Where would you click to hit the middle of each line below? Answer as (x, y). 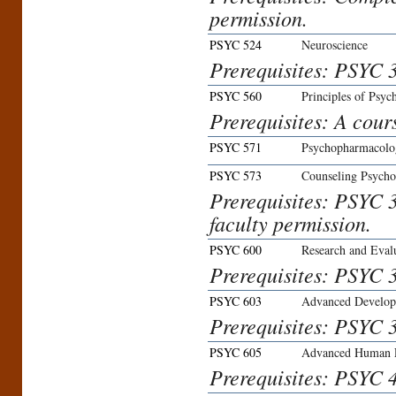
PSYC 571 (236, 148)
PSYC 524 (236, 45)
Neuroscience (335, 45)
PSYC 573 (236, 176)
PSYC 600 (236, 250)
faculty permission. (290, 223)
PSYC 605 (236, 353)
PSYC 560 (236, 96)
